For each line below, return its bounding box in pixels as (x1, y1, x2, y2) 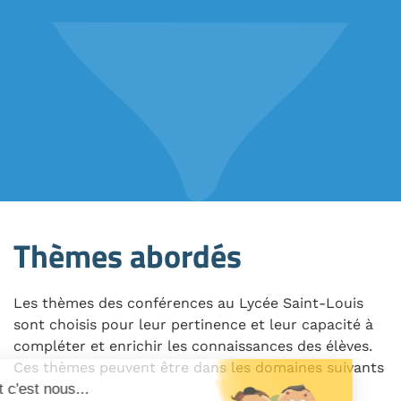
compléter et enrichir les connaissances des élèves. (13, 337, 372, 354)
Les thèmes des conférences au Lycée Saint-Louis (13, 294, 363, 311)
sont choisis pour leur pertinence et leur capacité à (13, 315, 373, 333)
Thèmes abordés (13, 231, 242, 280)
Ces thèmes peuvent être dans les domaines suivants (13, 358, 384, 376)
